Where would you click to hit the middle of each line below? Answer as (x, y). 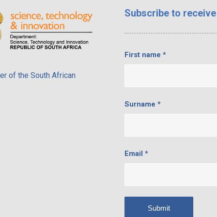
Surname (141, 104)
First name (144, 55)
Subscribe (147, 13)
